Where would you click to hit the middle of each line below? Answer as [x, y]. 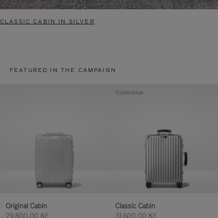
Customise [129, 92]
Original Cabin [27, 206]
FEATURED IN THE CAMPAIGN [63, 70]
